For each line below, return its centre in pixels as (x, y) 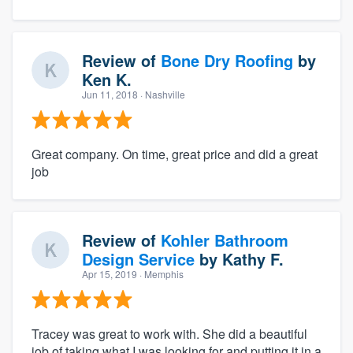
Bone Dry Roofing (227, 60)
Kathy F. (253, 258)
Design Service (138, 258)
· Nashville (162, 94)
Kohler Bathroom (225, 240)
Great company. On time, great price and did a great (175, 154)
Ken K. (107, 79)
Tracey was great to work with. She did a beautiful (169, 333)
